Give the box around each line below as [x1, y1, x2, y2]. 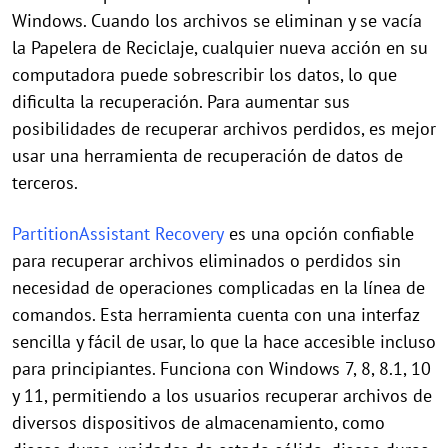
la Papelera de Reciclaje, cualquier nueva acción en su [12, 36, 428, 60]
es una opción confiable [224, 222, 414, 246]
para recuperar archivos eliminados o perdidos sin [12, 249, 401, 273]
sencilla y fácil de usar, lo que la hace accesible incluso [12, 330, 436, 354]
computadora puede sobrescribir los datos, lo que [12, 63, 397, 87]
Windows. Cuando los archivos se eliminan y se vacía [12, 9, 422, 33]
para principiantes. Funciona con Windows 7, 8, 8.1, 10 [12, 357, 431, 381]
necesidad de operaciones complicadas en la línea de [12, 276, 425, 300]
